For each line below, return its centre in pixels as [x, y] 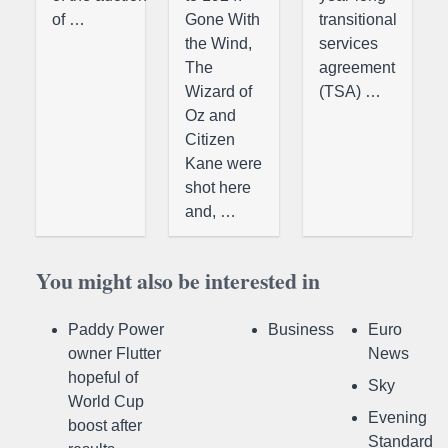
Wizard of [219, 92]
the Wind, [219, 44]
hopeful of [103, 378]
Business [301, 330]
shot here [218, 188]
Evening [397, 418]
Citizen [210, 140]
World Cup [106, 402]
